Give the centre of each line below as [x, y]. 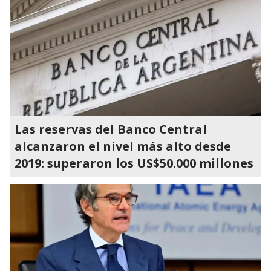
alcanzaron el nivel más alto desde [123, 146]
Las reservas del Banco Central [111, 129]
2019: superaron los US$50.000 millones [134, 163]
